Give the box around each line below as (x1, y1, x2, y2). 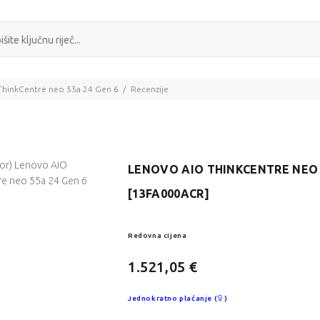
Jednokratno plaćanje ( (128, 294, 217, 303)
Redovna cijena (128, 231, 187, 240)
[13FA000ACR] (128, 187, 209, 201)
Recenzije (131, 84, 169, 94)
